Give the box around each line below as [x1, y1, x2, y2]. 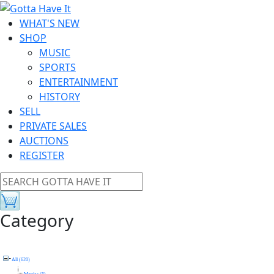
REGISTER [20, 148, 64, 162]
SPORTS [39, 60, 76, 74]
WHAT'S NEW [20, 16, 80, 30]
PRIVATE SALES [20, 119, 87, 133]
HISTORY [39, 89, 80, 103]
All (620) [12, 256, 30, 262]
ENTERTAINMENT [39, 75, 118, 89]
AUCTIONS [20, 133, 68, 147]
